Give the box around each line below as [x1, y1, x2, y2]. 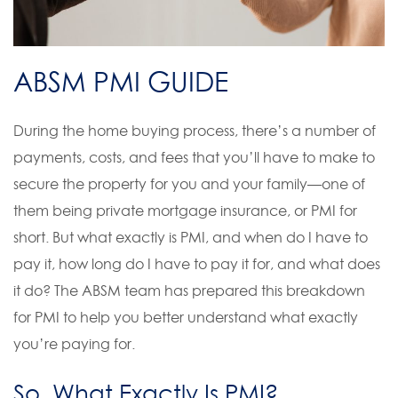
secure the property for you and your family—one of [13, 175, 365, 194]
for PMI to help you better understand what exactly [13, 308, 358, 327]
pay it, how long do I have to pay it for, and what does [13, 255, 380, 274]
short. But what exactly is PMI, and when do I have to [13, 228, 368, 247]
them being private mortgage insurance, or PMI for [13, 202, 357, 220]
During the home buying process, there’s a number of [13, 122, 376, 140]
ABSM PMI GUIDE [13, 66, 228, 99]
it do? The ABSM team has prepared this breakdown [13, 282, 365, 300]
